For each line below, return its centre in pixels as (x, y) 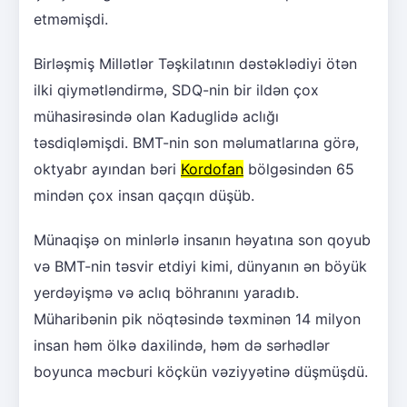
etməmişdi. (71, 20)
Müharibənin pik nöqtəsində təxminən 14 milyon (197, 319)
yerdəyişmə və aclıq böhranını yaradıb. (166, 293)
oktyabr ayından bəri (107, 169)
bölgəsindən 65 (299, 169)
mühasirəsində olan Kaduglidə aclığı (156, 117)
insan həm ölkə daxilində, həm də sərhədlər (182, 346)
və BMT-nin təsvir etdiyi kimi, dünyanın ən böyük (200, 267)
